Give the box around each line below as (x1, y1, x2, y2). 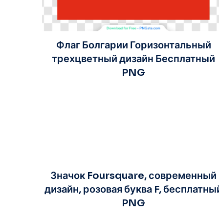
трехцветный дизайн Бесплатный (52, 52, 216, 65)
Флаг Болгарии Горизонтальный (56, 39, 211, 51)
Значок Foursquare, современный (50, 169, 217, 182)
